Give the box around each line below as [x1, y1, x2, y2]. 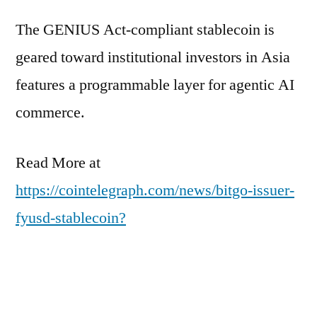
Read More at [16, 152, 100, 173]
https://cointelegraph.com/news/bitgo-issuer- [16, 180, 294, 200]
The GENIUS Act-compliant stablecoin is [16, 19, 275, 40]
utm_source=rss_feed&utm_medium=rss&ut [16, 235, 294, 255]
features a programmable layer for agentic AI [16, 74, 294, 95]
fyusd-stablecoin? [16, 207, 126, 228]
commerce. [16, 102, 85, 122]
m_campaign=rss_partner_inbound [16, 263, 233, 283]
